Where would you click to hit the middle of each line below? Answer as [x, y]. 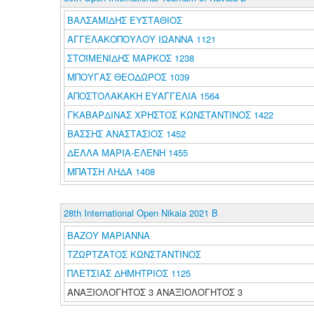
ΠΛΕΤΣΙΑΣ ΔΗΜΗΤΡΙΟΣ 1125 [129, 273]
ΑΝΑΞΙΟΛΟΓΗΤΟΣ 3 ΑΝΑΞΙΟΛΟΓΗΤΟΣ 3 [156, 292]
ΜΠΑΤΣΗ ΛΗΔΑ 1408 [111, 171]
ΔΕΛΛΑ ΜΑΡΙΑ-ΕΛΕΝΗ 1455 [127, 152]
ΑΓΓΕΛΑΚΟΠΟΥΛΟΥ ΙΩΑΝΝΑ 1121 [141, 39]
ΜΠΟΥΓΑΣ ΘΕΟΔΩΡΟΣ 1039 [128, 77]
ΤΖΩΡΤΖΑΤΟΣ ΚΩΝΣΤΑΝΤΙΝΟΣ [135, 254]
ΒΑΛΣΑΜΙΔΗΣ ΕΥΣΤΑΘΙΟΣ [126, 20]
